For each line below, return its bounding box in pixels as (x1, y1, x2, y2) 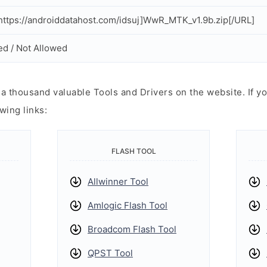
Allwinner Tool (88, 176, 148, 187)
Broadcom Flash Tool (88, 223, 176, 235)
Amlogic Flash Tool (88, 200, 167, 211)
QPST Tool (88, 247, 133, 259)
